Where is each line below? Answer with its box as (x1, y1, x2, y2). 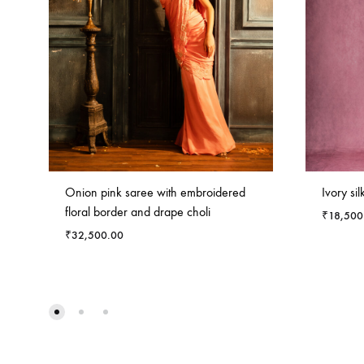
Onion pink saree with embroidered (65, 184, 245, 201)
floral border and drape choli (65, 204, 210, 220)
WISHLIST (256, 318, 301, 333)
